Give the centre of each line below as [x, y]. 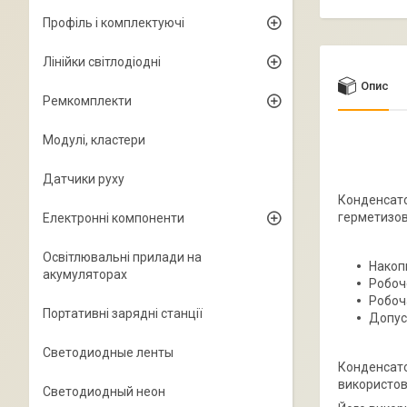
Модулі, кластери [94, 140]
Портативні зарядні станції [123, 313]
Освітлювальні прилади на [122, 257]
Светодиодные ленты [108, 352]
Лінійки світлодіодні [102, 62]
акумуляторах [85, 274]
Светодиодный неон [104, 392]
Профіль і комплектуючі [114, 23]
